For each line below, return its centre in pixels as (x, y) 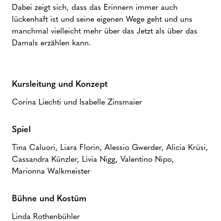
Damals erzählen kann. (51, 43)
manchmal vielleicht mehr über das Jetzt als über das (105, 32)
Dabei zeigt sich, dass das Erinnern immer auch (95, 8)
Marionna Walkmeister (51, 172)
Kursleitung (34, 85)
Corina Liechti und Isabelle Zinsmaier (77, 103)
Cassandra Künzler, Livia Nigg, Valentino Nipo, (93, 160)
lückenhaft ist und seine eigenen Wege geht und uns (102, 20)
